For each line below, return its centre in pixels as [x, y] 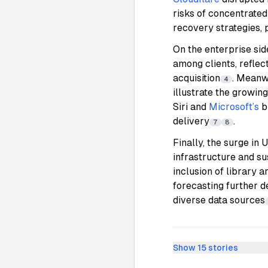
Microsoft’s [234, 107]
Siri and [191, 107]
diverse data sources [219, 200]
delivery [191, 121]
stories [222, 248]
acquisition [197, 78]
